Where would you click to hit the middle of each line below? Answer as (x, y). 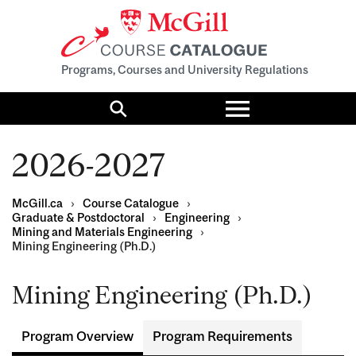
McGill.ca (37, 203)
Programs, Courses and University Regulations (184, 70)
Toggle (269, 99)
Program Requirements (222, 337)
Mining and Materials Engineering (102, 232)
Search (146, 114)
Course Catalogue (131, 203)
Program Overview (77, 337)
